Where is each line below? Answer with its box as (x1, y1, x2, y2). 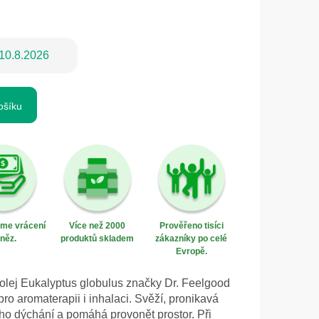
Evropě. (175, 246, 207, 257)
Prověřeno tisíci (159, 221, 224, 231)
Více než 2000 (69, 221, 126, 231)
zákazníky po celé (155, 234, 228, 244)
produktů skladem (61, 234, 135, 244)
